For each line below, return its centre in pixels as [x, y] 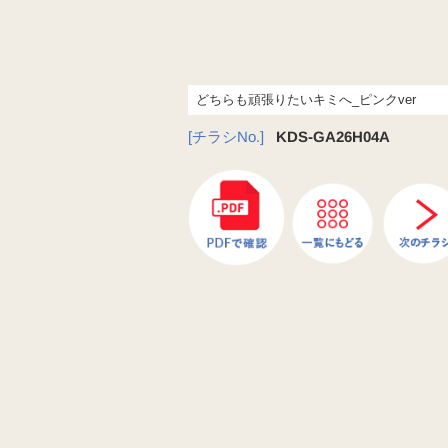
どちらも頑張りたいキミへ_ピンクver [306, 99]
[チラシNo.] [226, 137]
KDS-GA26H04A [333, 137]
